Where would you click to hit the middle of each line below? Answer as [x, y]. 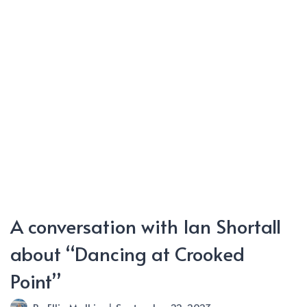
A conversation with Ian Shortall [145, 226]
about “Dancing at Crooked [127, 254]
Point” [35, 281]
